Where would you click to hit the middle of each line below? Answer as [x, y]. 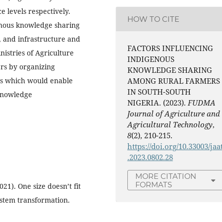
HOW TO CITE [153, 19]
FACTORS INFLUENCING [170, 48]
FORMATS [153, 185]
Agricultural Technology [170, 124]
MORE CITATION [166, 176]
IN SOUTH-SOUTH [159, 91]
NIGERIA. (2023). [157, 102]
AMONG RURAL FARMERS [173, 81]
